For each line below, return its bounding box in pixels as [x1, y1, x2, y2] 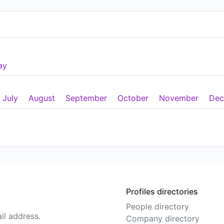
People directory [126, 201, 189, 211]
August [28, 92, 55, 103]
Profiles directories [126, 186, 198, 196]
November [159, 92, 198, 103]
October [117, 92, 148, 103]
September [65, 92, 107, 103]
